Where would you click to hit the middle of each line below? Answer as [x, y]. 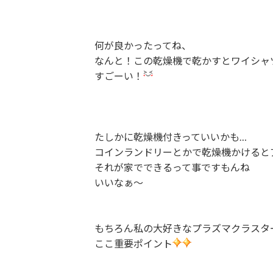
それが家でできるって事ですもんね [172, 167]
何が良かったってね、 [143, 45]
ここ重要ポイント [133, 243]
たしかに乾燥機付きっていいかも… [170, 137]
